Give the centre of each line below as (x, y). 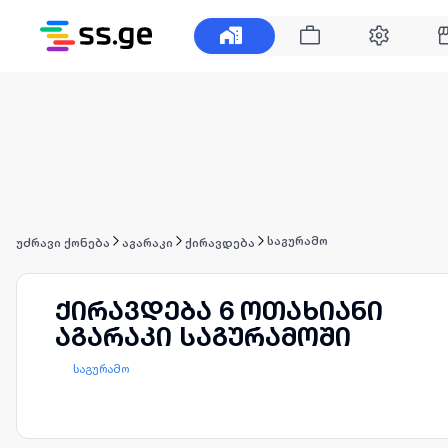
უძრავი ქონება (63, 242)
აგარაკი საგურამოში (203, 336)
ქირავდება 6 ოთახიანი (219, 310)
